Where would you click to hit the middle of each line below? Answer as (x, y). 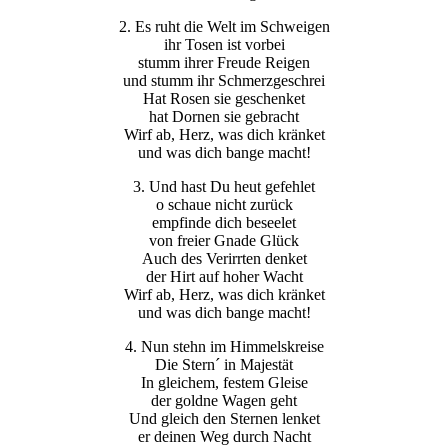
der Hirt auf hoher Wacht (224, 276)
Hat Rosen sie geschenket (224, 98)
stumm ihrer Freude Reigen (224, 62)
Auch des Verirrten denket (224, 258)
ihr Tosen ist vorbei (224, 44)
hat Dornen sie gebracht (224, 116)
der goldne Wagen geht (224, 400)
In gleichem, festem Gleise (224, 382)
